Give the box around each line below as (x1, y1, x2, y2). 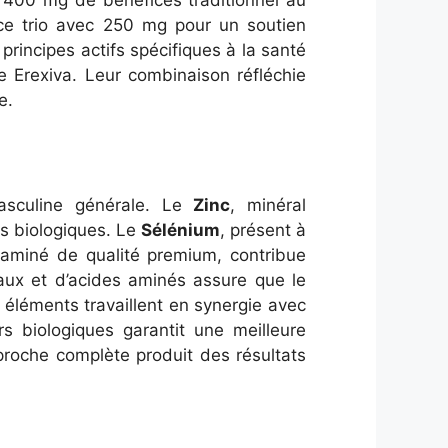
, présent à (219, 219, 307, 240)
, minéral (230, 194, 307, 215)
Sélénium (140, 219, 220, 240)
